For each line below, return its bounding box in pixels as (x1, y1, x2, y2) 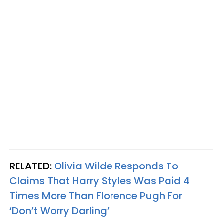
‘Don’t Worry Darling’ (9, 203, 110, 218)
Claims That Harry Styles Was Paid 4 (9, 173, 190, 188)
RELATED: (9, 159, 54, 173)
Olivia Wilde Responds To (54, 159, 178, 173)
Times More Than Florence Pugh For (9, 188, 182, 203)
